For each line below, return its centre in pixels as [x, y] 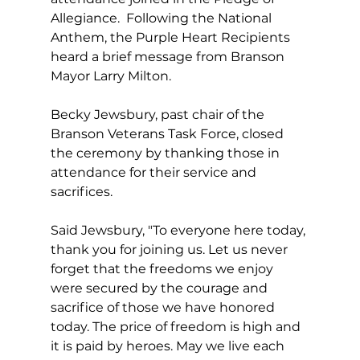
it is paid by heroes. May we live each [169, 346]
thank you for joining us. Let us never [170, 250]
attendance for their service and [155, 173]
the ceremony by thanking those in [166, 153]
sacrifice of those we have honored [164, 308]
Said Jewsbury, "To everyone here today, [179, 231]
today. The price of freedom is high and [177, 327]
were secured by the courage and [160, 288]
